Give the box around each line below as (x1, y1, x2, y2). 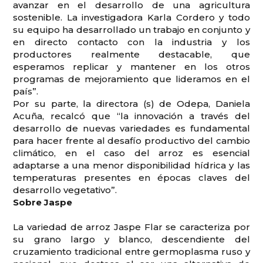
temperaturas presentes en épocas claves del (13, 171, 250, 183)
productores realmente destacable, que (13, 48, 250, 60)
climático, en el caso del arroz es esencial (13, 147, 250, 159)
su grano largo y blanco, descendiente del (13, 233, 250, 245)
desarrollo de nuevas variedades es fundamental (13, 122, 250, 134)
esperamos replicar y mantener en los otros (13, 60, 250, 72)
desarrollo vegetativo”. (13, 184, 117, 195)
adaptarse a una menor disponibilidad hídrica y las (13, 159, 250, 171)
